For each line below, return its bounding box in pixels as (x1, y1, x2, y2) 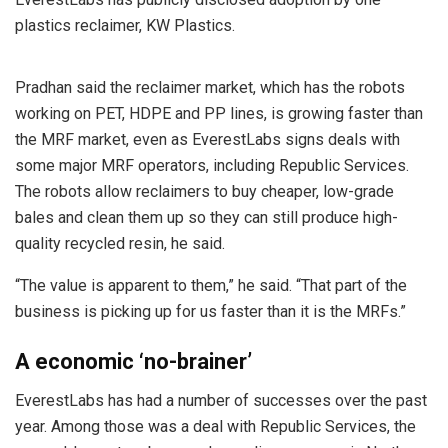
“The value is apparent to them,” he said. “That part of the (15, 276, 407, 296)
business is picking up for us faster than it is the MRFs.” (15, 302, 410, 322)
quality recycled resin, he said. (15, 234, 229, 254)
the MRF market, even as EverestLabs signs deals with (15, 130, 400, 150)
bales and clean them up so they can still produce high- (15, 208, 398, 228)
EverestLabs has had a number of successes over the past (15, 391, 427, 411)
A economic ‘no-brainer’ (15, 349, 252, 375)
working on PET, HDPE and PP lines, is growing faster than (15, 104, 423, 124)
